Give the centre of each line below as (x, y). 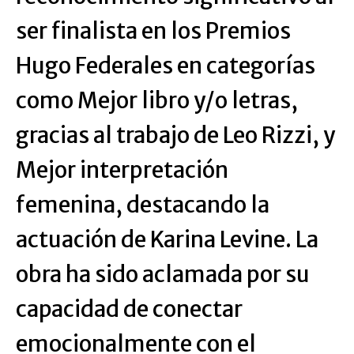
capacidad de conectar (129, 309)
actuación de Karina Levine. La (167, 240)
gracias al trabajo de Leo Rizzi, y (175, 136)
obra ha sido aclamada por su (163, 275)
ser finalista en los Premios (153, 31)
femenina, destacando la (143, 205)
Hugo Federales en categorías (166, 66)
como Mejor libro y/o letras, (157, 101)
